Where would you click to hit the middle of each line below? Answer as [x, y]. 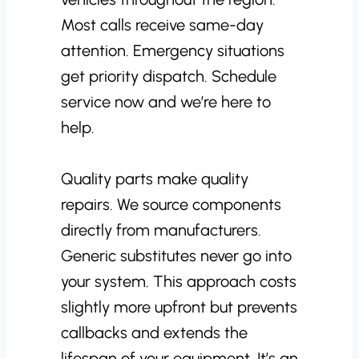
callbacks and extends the [154, 333]
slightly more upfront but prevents [179, 307]
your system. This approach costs [179, 281]
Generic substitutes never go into [176, 256]
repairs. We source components [171, 204]
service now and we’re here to [166, 102]
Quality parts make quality [155, 179]
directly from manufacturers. [161, 230]
